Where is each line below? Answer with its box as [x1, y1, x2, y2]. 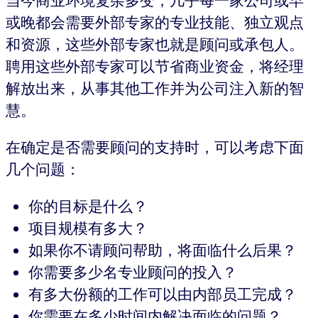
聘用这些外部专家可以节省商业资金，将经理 [6, 56, 304, 77]
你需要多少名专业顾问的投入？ [28, 261, 237, 282]
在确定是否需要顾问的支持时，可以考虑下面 [6, 137, 304, 158]
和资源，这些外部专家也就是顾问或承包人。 [6, 34, 304, 55]
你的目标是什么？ [28, 195, 148, 216]
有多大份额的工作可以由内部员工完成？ [28, 283, 297, 304]
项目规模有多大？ [28, 217, 148, 238]
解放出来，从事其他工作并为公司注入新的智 [6, 78, 304, 99]
